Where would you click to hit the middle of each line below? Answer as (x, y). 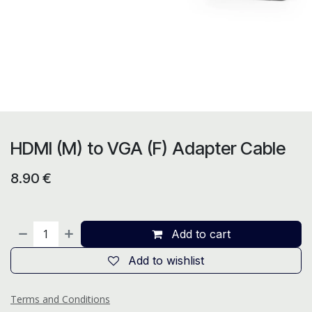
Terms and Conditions (60, 299)
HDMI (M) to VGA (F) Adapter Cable (148, 148)
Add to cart (200, 234)
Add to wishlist (166, 260)
